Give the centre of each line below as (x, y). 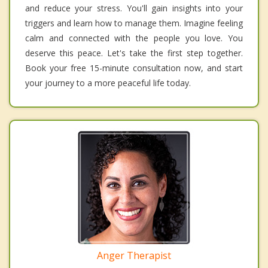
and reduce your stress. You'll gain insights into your (134, 8)
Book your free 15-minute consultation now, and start (134, 68)
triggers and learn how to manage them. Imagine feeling (134, 23)
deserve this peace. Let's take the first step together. (134, 53)
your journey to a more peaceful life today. (108, 83)
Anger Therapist (134, 255)
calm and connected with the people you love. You (134, 38)
